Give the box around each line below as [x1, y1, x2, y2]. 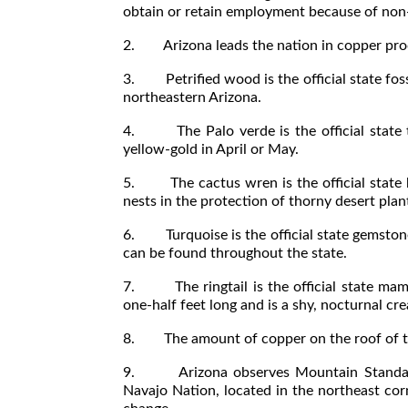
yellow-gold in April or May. [123, 142, 299, 158]
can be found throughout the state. [123, 246, 347, 261]
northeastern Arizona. [123, 90, 261, 106]
